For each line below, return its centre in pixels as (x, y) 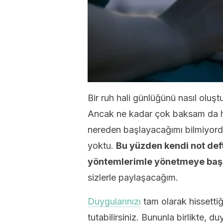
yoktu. (102, 146)
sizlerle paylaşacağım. (133, 177)
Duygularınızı (114, 201)
